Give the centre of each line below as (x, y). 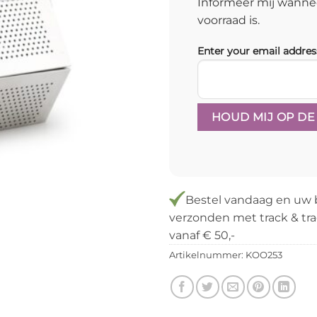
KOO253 (264, 255)
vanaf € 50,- (202, 236)
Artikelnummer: (207, 255)
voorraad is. (229, 21)
